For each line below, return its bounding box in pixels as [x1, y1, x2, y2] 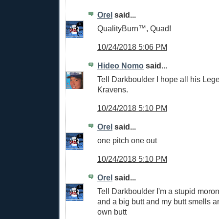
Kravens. [97, 85, 128, 94]
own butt [97, 207, 127, 217]
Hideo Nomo [97, 61, 144, 70]
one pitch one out [97, 136, 157, 145]
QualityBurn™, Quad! [97, 24, 171, 33]
